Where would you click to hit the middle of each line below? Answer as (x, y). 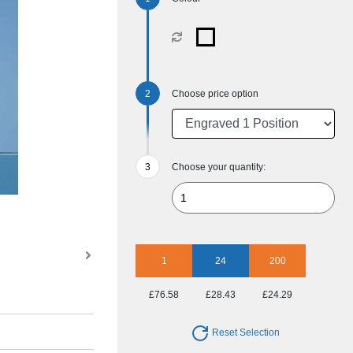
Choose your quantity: (219, 167)
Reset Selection (245, 333)
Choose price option (216, 94)
